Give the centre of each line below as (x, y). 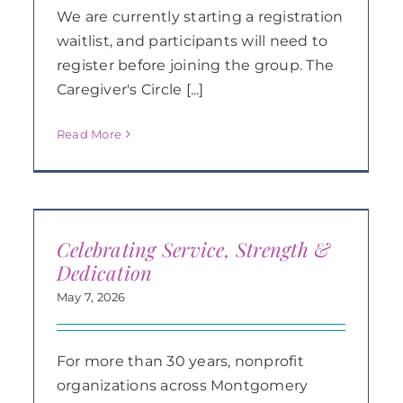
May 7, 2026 (91, 297)
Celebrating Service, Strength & (193, 249)
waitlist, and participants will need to (192, 40)
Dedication (104, 273)
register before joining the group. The (195, 65)
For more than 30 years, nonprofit (180, 361)
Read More (89, 134)
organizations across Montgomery (182, 385)
